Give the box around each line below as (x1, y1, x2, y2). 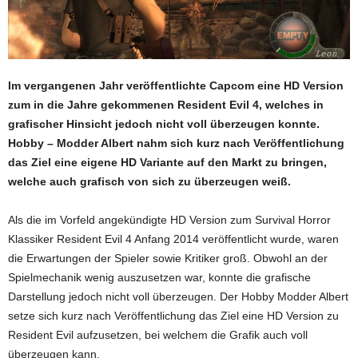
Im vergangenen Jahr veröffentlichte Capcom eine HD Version (8, 79, 344, 93)
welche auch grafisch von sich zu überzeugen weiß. (8, 175, 291, 189)
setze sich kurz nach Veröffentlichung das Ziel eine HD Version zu (8, 309, 339, 323)
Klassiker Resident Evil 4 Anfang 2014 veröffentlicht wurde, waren (8, 233, 339, 246)
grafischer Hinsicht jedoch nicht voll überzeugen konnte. (8, 117, 320, 131)
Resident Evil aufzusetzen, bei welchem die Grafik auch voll (8, 328, 308, 342)
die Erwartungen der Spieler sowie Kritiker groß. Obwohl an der (8, 252, 328, 265)
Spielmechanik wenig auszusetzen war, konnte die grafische (8, 271, 311, 284)
